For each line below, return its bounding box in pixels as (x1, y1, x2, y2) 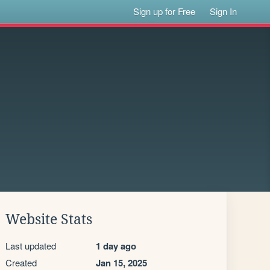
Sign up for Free (133, 5, 196, 17)
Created (5, 256, 37, 269)
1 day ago (96, 239, 136, 253)
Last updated (5, 239, 56, 252)
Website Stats (5, 212, 92, 227)
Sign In (210, 5, 237, 17)
